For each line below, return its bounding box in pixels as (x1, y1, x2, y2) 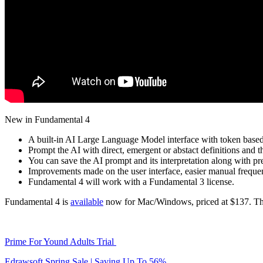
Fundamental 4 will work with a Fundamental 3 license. (28, 176, 234, 187)
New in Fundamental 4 (5, 114, 90, 124)
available (70, 196, 103, 207)
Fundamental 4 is (5, 196, 70, 207)
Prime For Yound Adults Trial (5, 236, 116, 247)
